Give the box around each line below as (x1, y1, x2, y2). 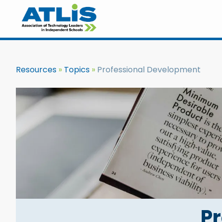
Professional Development (95, 64, 201, 75)
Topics (64, 64, 90, 75)
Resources (16, 64, 56, 75)
